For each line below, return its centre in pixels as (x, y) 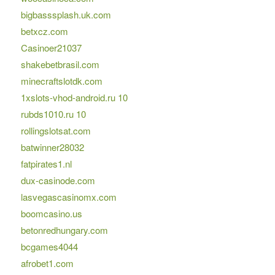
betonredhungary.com (64, 230)
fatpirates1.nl (46, 164)
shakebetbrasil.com (60, 64)
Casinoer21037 (51, 48)
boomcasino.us (51, 214)
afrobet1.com (47, 263)
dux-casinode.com (58, 180)
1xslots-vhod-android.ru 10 (74, 98)
